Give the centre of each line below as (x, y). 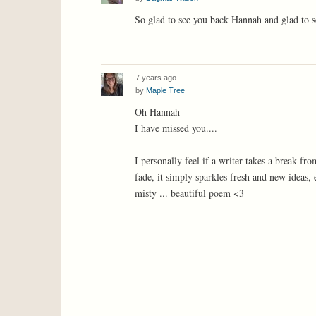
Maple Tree (165, 91)
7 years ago (156, 78)
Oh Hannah (157, 112)
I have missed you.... (176, 128)
